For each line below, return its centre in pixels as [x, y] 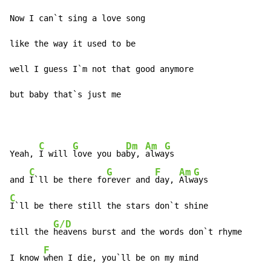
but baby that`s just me [65, 95]
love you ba [99, 154]
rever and [131, 180]
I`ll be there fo [68, 180]
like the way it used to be [73, 44]
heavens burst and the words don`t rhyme [148, 232]
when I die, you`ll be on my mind [121, 258]
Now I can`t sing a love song [77, 18]
